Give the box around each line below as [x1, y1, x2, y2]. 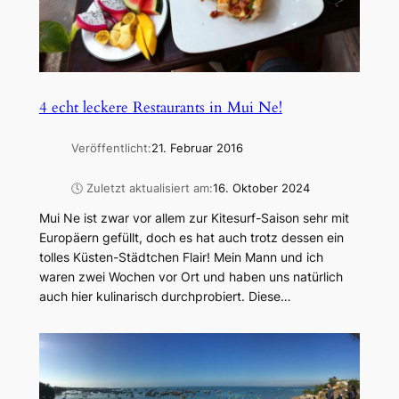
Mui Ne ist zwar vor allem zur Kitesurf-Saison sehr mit [38, 209, 349, 225]
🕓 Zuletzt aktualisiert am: [70, 182, 213, 196]
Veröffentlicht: [70, 142, 151, 156]
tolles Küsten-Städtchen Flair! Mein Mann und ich [38, 248, 323, 265]
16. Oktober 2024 [212, 182, 310, 196]
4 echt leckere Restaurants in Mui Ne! [38, 96, 282, 118]
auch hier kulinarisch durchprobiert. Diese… [38, 288, 291, 304]
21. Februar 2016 [151, 142, 243, 156]
